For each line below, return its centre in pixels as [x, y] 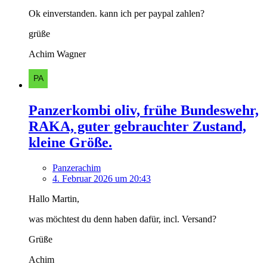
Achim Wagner [57, 54]
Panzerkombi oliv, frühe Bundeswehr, [144, 111]
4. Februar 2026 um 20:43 [102, 179]
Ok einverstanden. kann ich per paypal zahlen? [117, 14]
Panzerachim [77, 168]
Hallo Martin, [54, 199]
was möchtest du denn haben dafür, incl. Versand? [122, 219]
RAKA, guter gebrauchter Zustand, [137, 127]
